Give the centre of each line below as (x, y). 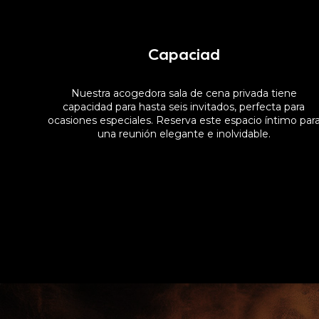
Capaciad (184, 56)
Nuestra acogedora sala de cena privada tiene (184, 93)
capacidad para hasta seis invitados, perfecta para (184, 106)
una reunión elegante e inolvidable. (184, 134)
